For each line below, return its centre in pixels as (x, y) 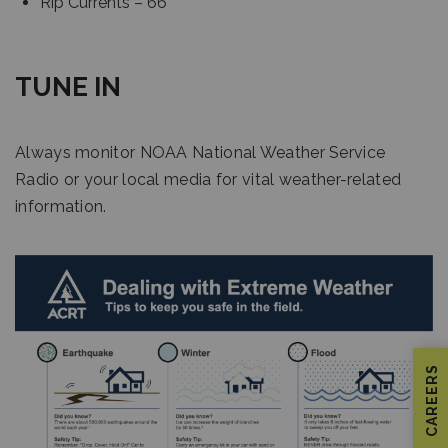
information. (61, 206)
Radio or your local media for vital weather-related (208, 179)
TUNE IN (68, 87)
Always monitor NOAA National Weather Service (200, 152)
